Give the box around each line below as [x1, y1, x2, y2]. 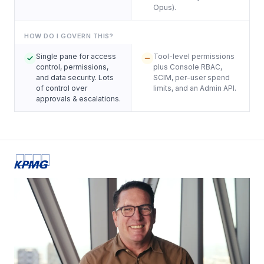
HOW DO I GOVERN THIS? [24, 32, 114, 41]
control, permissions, [36, 62, 108, 72]
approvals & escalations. [36, 94, 121, 104]
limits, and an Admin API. [153, 84, 236, 93]
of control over [36, 84, 87, 93]
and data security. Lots [36, 73, 114, 82]
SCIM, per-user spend [153, 73, 230, 82]
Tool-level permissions [153, 52, 235, 61]
